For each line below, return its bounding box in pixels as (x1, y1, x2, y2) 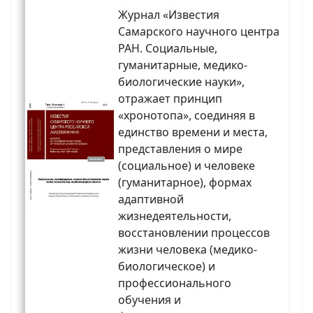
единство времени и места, (118, 124, 268, 140)
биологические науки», (118, 74, 245, 90)
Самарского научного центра (118, 24, 279, 40)
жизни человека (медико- (118, 242, 257, 258)
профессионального (118, 275, 231, 291)
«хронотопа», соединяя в (118, 108, 255, 124)
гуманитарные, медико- (118, 57, 247, 73)
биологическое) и (118, 259, 215, 275)
